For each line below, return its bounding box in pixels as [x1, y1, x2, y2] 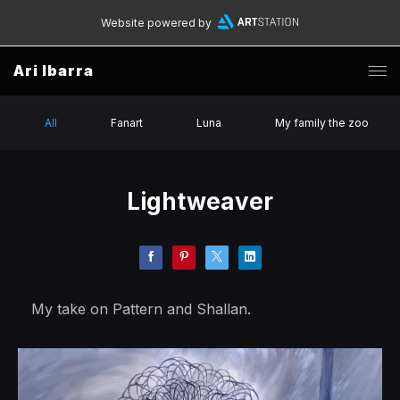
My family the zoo [275, 116, 369, 129]
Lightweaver [127, 187, 273, 215]
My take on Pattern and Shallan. [31, 300, 251, 318]
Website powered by [100, 16, 212, 29]
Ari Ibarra [13, 62, 94, 79]
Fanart [111, 116, 143, 129]
